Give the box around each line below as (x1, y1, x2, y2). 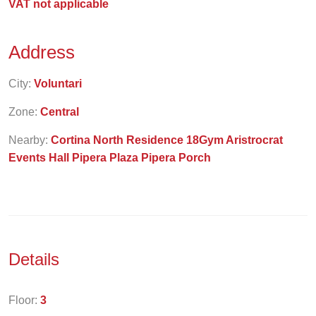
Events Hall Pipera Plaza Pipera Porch (8, 152, 211, 164)
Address (8, 42, 80, 63)
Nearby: (8, 134, 51, 146)
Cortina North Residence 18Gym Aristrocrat (51, 134, 283, 146)
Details (8, 250, 64, 269)
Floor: (8, 294, 40, 306)
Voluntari (34, 78, 82, 90)
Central (40, 106, 79, 118)
